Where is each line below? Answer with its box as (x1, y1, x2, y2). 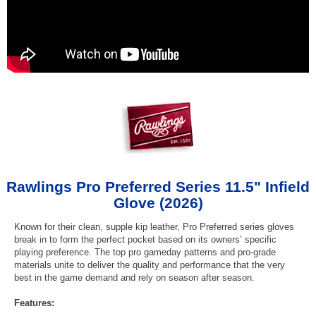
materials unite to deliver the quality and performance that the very (14, 259, 285, 270)
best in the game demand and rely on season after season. (14, 272, 255, 283)
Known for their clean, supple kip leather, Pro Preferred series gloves (14, 221, 294, 232)
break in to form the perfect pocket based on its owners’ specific (14, 233, 276, 245)
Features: (14, 297, 54, 308)
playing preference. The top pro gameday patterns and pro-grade (14, 246, 276, 257)
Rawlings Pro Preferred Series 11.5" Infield (6, 178, 310, 195)
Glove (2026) (113, 194, 203, 211)
